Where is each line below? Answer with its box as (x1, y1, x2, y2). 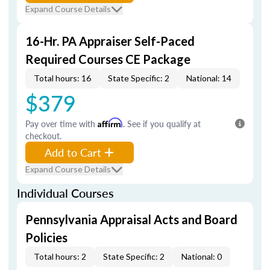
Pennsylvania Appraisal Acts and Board (25, 212, 237, 227)
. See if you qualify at (123, 118, 201, 130)
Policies (25, 230, 67, 245)
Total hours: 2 (34, 251, 86, 262)
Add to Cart (45, 145, 101, 160)
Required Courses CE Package (25, 52, 190, 66)
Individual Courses (17, 184, 114, 201)
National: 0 (181, 251, 222, 262)
